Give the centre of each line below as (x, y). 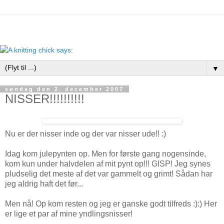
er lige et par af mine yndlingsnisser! (69, 213)
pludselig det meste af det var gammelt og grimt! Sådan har (109, 173)
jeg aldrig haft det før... (44, 183)
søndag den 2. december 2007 (64, 89)
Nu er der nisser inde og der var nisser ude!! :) (85, 133)
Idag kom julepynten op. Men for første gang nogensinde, (105, 153)
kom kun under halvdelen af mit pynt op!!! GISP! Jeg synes (108, 163)
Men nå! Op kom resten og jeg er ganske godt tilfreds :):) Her (111, 203)
